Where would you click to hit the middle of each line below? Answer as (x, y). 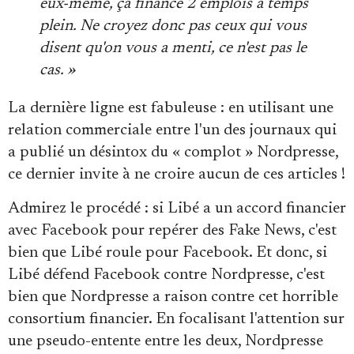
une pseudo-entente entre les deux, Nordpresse (166, 341)
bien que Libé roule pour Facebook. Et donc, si (168, 252)
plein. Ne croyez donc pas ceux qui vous (173, 26)
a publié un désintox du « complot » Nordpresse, (173, 152)
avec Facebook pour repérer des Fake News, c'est (172, 230)
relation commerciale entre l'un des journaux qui (172, 130)
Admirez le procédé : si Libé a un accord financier (177, 208)
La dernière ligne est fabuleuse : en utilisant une (171, 108)
